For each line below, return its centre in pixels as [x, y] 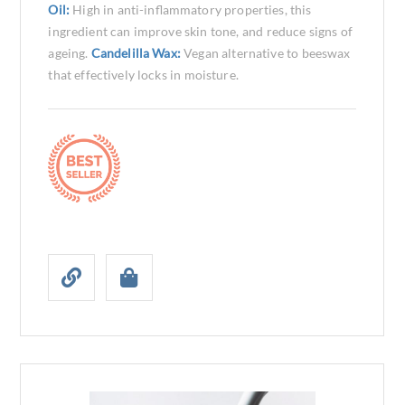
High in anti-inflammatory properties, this [192, 9]
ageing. [70, 53]
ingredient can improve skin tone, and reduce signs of [200, 31]
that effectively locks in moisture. [143, 75]
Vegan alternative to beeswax [267, 53]
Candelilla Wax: [137, 53]
